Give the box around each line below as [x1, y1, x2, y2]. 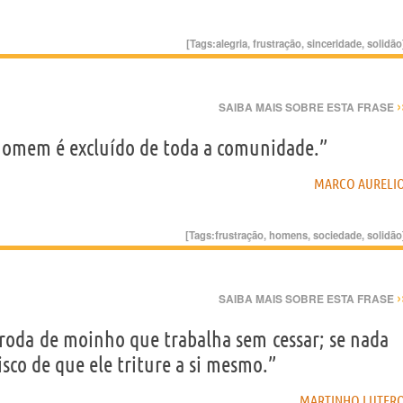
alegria [216, 35, 247, 50]
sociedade [313, 227, 362, 242]
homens [269, 227, 308, 242]
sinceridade [307, 35, 362, 50]
